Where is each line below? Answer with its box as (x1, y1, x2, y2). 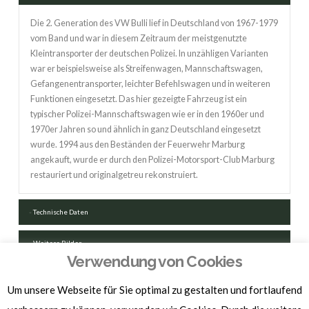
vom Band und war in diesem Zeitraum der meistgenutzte (30, 32, 247, 43)
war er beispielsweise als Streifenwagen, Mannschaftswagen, (30, 63, 263, 74)
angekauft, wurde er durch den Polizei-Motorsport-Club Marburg (30, 154, 275, 165)
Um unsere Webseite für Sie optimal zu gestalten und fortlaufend (7, 283, 302, 297)
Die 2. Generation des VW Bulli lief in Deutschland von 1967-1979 (30, 17, 278, 28)
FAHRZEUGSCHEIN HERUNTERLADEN (28, 279, 159, 288)
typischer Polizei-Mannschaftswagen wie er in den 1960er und (30, 108, 264, 119)
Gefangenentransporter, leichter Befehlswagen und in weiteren (30, 78, 270, 89)
